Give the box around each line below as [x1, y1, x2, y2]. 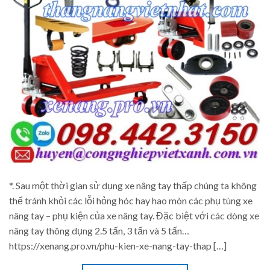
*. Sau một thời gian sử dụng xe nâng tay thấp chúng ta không [9, 179, 257, 191]
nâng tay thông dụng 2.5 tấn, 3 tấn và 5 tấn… [9, 224, 189, 236]
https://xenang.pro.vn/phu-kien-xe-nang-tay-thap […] [9, 239, 227, 251]
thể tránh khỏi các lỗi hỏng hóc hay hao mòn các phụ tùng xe [9, 194, 253, 206]
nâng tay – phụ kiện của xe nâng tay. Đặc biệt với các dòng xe [9, 209, 259, 221]
